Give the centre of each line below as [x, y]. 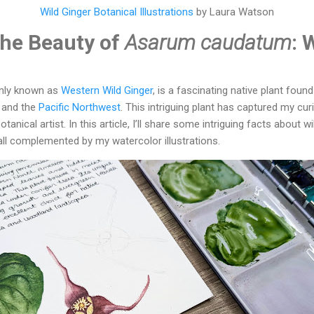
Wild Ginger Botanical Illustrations [117, 12]
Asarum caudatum [208, 42]
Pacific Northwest [80, 107]
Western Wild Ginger [107, 90]
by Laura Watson [234, 12]
